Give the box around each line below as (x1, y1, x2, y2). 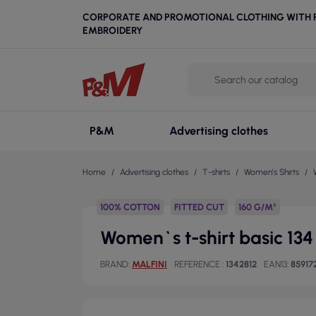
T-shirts (202, 167, 230, 177)
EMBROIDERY (83, 25, 142, 37)
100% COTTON (100, 202, 160, 212)
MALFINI (132, 259, 167, 269)
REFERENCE (174, 259, 222, 269)
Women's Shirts (244, 167, 299, 177)
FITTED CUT (174, 202, 224, 212)
